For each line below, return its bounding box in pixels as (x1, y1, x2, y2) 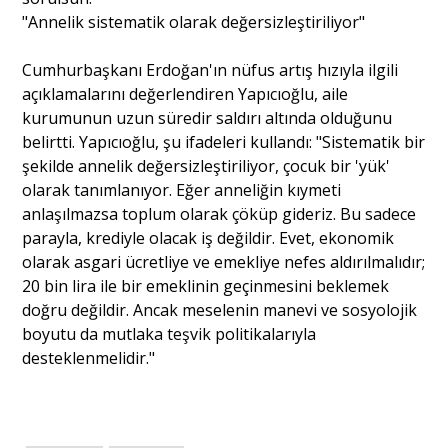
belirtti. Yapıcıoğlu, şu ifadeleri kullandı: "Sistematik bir (22, 130, 426, 153)
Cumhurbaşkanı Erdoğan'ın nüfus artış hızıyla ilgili (22, 58, 399, 81)
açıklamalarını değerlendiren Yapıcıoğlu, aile (22, 82, 349, 105)
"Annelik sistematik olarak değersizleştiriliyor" (22, 10, 366, 33)
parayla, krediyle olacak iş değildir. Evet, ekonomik (22, 226, 395, 249)
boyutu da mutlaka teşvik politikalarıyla (22, 322, 317, 345)
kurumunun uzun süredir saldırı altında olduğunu (22, 106, 393, 129)
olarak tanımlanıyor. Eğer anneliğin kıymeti (22, 178, 342, 201)
